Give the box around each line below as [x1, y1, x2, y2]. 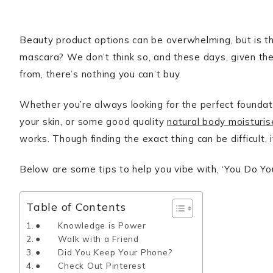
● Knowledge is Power [35, 220, 146, 230]
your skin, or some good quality [19, 116, 167, 127]
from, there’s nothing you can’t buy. [19, 68, 182, 80]
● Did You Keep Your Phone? [35, 247, 172, 257]
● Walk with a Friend [35, 233, 139, 244]
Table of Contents [26, 200, 126, 214]
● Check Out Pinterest [35, 260, 146, 271]
